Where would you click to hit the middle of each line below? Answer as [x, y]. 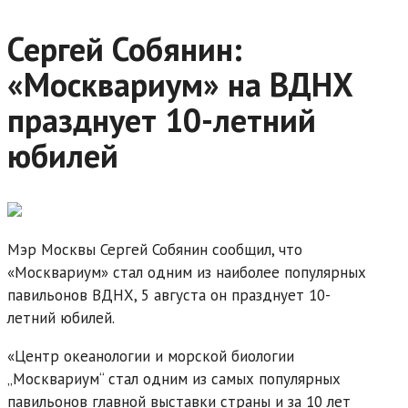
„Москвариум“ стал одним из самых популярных [174, 378]
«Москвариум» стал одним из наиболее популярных [187, 272]
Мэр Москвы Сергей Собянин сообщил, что [155, 249]
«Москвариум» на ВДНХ [180, 84]
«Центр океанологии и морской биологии [151, 356]
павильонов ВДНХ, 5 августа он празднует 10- [169, 295]
